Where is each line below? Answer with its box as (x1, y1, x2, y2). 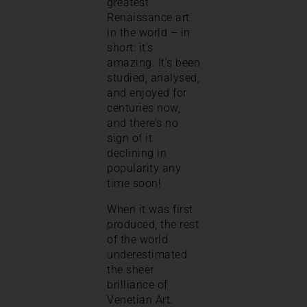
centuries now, (107, 101, 180, 114)
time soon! (107, 176, 164, 190)
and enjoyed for (107, 86, 187, 99)
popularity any (107, 161, 181, 175)
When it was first (107, 202, 193, 216)
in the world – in (107, 25, 191, 39)
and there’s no (107, 116, 178, 130)
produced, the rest (107, 217, 199, 231)
